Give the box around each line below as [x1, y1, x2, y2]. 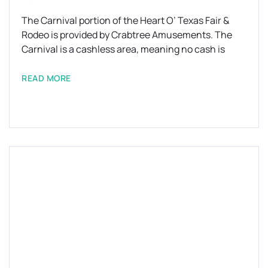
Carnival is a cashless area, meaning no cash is [22, 42, 225, 56]
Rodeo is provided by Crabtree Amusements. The [22, 28, 232, 41]
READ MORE [22, 72, 71, 84]
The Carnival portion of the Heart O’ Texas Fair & [22, 13, 229, 27]
